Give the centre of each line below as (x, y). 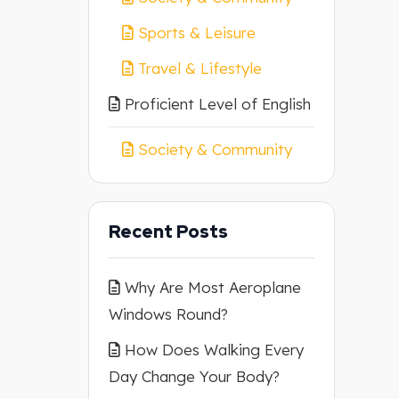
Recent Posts (168, 232)
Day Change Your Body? (194, 376)
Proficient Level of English (217, 104)
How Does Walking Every (214, 350)
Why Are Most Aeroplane (212, 287)
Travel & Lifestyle (199, 68)
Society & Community (215, 149)
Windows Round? (168, 314)
